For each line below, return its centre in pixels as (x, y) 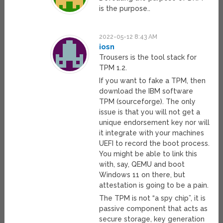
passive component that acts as (154, 209)
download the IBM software (146, 91)
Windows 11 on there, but (142, 175)
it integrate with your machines (152, 133)
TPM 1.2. (113, 68)
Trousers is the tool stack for (148, 57)
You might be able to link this (148, 154)
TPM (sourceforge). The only (148, 102)
